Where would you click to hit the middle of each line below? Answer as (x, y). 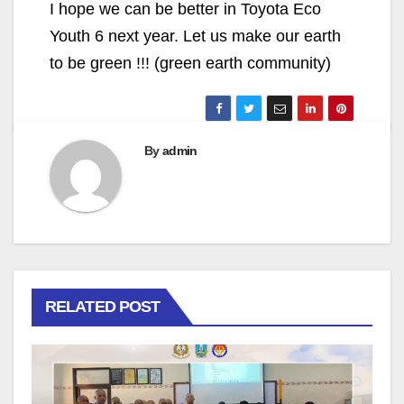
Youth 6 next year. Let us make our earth (195, 36)
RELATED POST (103, 307)
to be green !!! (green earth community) (190, 63)
